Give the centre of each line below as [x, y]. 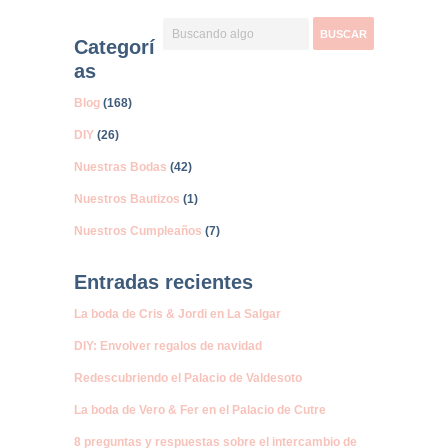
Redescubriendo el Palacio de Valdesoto [188, 378]
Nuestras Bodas [120, 167]
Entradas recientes [163, 282]
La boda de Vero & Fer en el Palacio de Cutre [200, 410]
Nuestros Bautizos [127, 199]
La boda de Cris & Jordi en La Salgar [177, 314]
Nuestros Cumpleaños [138, 231]
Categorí [114, 47]
